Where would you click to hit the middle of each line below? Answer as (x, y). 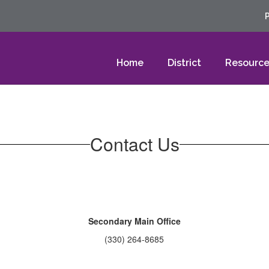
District (184, 63)
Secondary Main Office (134, 221)
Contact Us (134, 144)
